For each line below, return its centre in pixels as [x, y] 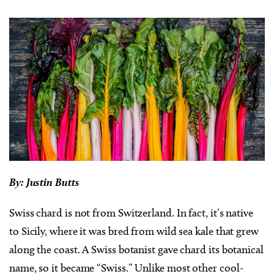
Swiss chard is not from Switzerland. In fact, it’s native [131, 213]
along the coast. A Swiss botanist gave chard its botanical [136, 249]
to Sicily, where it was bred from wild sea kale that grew [134, 231]
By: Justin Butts [46, 182]
